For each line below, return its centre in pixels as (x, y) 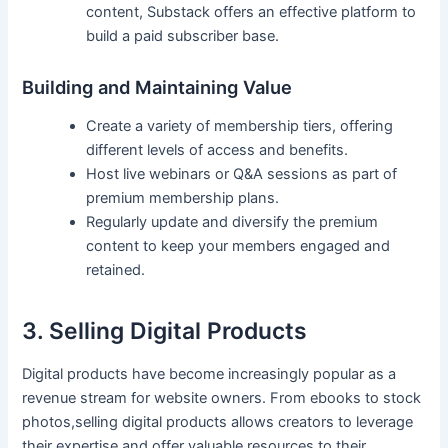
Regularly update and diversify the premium (232, 222)
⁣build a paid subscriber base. (183, 36)
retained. (116, 270)
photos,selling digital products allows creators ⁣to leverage (218, 422)
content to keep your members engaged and (238, 246)
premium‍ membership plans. (183, 198)
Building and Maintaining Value (157, 86)
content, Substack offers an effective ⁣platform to (251, 12)
